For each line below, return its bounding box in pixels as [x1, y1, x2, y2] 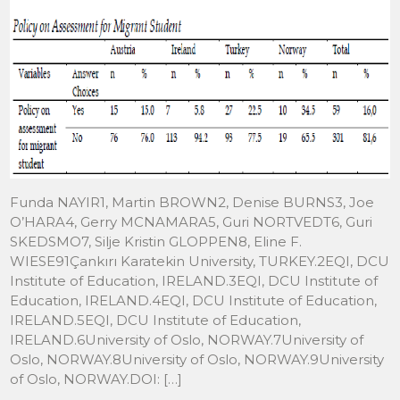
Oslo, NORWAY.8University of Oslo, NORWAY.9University [10, 351, 385, 369]
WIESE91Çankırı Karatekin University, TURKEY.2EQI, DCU [10, 253, 390, 271]
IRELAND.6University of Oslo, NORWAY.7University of [10, 331, 364, 349]
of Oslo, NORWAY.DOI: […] [10, 371, 183, 388]
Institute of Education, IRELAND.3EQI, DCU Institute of [10, 272, 379, 290]
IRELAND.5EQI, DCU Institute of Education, [10, 312, 302, 329]
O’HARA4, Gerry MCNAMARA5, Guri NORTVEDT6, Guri [10, 213, 373, 231]
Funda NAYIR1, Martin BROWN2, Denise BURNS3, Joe [10, 194, 375, 212]
